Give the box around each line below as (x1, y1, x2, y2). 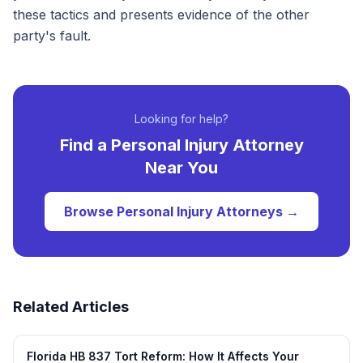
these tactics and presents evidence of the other (13, 6, 310, 23)
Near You (145, 158, 218, 177)
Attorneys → (213, 203, 299, 220)
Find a (59, 135, 111, 155)
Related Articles (13, 298, 129, 315)
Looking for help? (135, 112, 228, 126)
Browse (64, 203, 117, 220)
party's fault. (13, 28, 91, 44)
